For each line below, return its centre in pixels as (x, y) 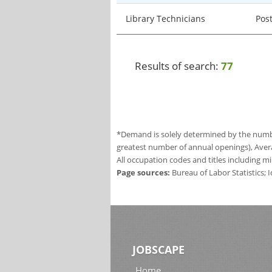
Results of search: (178, 66)
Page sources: (143, 172)
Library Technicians (165, 19)
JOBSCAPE (158, 250)
